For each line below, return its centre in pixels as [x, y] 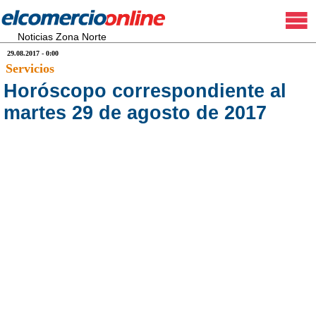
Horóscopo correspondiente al [145, 91]
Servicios [30, 68]
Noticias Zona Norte [62, 37]
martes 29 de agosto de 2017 [135, 113]
